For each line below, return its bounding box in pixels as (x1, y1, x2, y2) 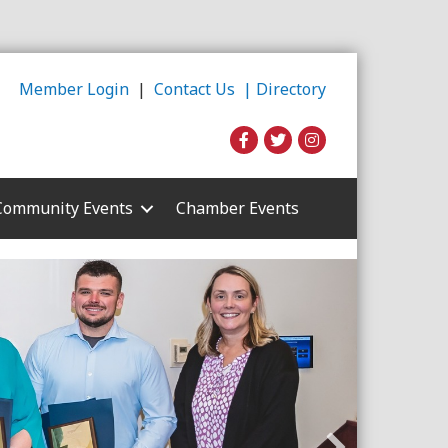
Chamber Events (176, 197, 299, 219)
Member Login (19, 77, 129, 100)
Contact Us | (154, 77, 256, 100)
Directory (256, 77, 326, 100)
